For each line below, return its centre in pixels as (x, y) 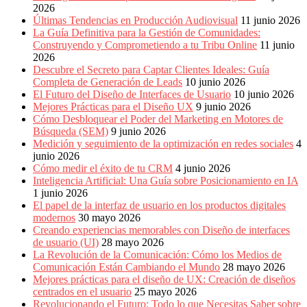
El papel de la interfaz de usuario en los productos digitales (159, 205)
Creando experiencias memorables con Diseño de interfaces (161, 230)
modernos (54, 218)
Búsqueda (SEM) (71, 131)
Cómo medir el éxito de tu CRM (103, 168)
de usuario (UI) (66, 242)
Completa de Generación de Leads (108, 82)
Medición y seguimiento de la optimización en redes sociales (163, 144)
